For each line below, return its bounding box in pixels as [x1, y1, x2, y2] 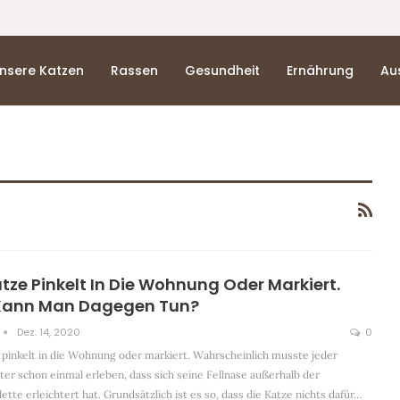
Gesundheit [185, 62, 261, 79]
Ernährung [287, 62, 354, 79]
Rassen [111, 62, 159, 79]
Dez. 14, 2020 [17, 325, 80, 340]
